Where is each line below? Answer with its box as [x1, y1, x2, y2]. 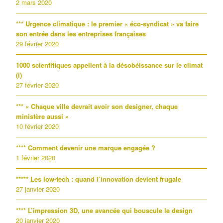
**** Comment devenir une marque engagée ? [16, 143, 155, 152]
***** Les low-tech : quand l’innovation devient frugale [16, 174, 181, 184]
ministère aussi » [16, 111, 69, 121]
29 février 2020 [16, 39, 59, 48]
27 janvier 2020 [16, 184, 60, 194]
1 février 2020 [16, 153, 55, 162]
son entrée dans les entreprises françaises [16, 29, 146, 38]
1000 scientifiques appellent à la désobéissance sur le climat [16, 60, 203, 70]
